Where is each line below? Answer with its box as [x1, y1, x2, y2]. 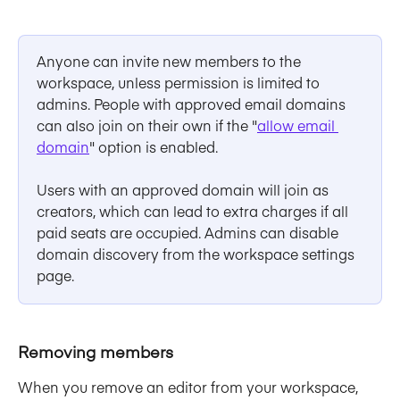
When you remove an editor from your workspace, [18, 376, 362, 396]
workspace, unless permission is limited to [37, 71, 323, 92]
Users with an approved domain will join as [37, 179, 332, 200]
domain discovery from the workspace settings [37, 244, 358, 264]
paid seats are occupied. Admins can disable [37, 222, 342, 243]
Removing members [18, 339, 173, 362]
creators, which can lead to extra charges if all [37, 201, 352, 221]
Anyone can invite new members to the [37, 50, 304, 71]
